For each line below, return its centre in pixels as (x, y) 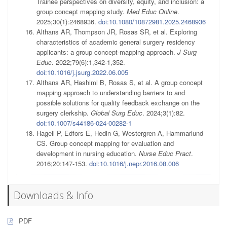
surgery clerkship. (64, 113)
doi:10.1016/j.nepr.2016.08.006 (134, 164)
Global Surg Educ (117, 113)
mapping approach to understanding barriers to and (111, 93)
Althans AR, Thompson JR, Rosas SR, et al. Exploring (117, 32)
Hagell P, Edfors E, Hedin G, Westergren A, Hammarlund (120, 133)
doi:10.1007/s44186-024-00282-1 (84, 123)
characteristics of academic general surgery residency (116, 42)
